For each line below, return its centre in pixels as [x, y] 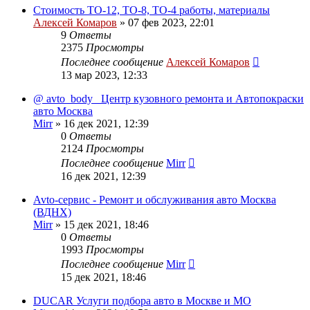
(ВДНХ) [52, 212]
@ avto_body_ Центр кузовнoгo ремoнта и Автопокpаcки [168, 98]
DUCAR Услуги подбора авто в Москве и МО [142, 300]
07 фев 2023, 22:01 [171, 22]
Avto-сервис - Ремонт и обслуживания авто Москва [155, 199]
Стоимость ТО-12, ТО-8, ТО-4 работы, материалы [152, 10]
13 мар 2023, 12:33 [104, 75]
